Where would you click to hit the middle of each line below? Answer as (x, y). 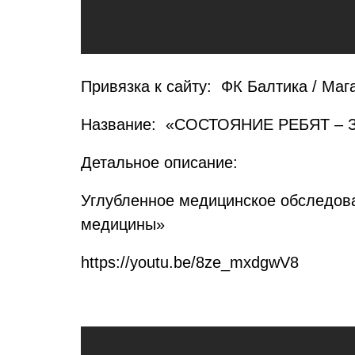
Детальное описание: (162, 162)
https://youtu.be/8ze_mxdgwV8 (190, 262)
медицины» (125, 224)
